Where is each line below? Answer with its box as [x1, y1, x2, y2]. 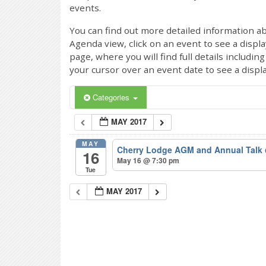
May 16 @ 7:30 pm [117, 155, 180, 166]
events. [69, 2, 101, 14]
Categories [93, 91, 132, 103]
